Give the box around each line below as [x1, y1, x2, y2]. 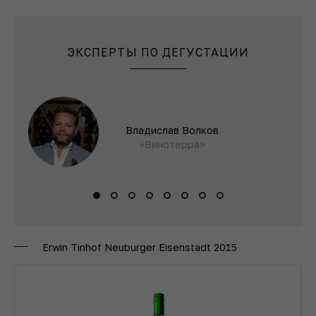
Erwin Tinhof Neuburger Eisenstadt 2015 [42, 241, 237, 253]
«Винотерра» [139, 138, 205, 150]
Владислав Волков [126, 123, 219, 136]
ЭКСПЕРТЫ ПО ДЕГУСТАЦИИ [66, 44, 250, 59]
